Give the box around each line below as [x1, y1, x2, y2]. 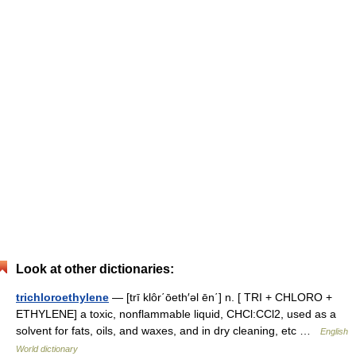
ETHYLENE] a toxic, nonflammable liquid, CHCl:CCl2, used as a [16, 308, 336, 321]
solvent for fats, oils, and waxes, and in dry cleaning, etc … [16, 324, 320, 338]
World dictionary [16, 344, 78, 354]
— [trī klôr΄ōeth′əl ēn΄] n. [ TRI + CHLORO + [109, 291, 332, 304]
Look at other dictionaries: [16, 262, 174, 277]
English [320, 327, 348, 337]
